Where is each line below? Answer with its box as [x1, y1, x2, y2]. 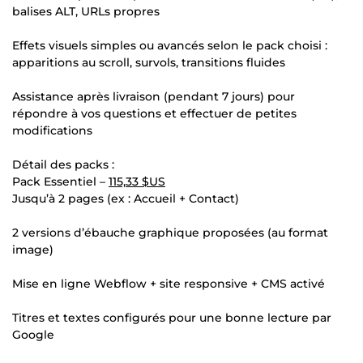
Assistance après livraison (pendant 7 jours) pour [12, 88, 295, 104]
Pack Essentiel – [12, 173, 109, 189]
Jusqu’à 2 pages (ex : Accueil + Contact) [12, 190, 239, 206]
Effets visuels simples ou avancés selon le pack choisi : [12, 37, 327, 53]
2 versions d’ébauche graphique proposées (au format [12, 224, 328, 240]
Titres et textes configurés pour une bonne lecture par [12, 310, 331, 325]
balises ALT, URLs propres [12, 3, 160, 19]
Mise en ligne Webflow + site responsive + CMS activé [12, 275, 325, 291]
